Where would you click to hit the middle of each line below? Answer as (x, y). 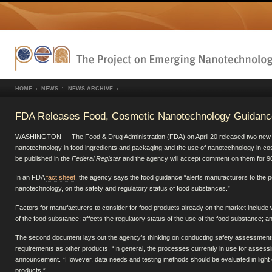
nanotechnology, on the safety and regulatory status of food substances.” (123, 189)
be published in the (43, 158)
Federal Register (96, 158)
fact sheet (61, 178)
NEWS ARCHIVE (90, 88)
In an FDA (31, 178)
